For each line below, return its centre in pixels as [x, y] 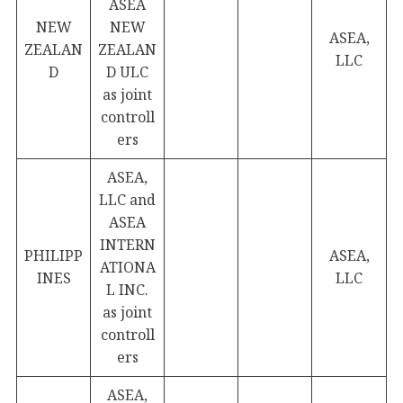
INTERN [127, 245]
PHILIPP [54, 255]
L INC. [127, 290]
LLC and [127, 200]
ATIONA [127, 267]
